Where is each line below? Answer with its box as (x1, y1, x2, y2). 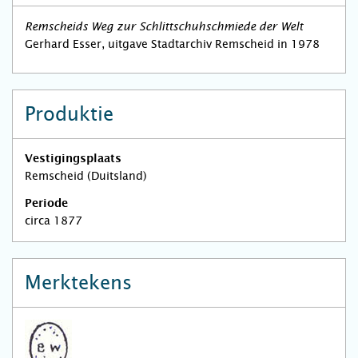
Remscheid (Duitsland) (25, 169, 147, 182)
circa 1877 (25, 214, 82, 227)
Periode (25, 198, 68, 209)
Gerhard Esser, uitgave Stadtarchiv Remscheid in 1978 (25, 38, 320, 50)
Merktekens (25, 272, 132, 294)
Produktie (25, 103, 113, 125)
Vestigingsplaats (25, 153, 121, 165)
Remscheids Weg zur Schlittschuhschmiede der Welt (25, 22, 303, 33)
